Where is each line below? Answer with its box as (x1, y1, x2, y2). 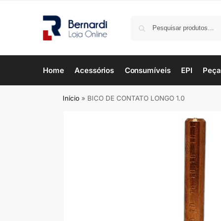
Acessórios (74, 66, 114, 75)
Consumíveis (124, 66, 171, 75)
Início (63, 94, 80, 102)
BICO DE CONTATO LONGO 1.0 (87, 94, 185, 102)
